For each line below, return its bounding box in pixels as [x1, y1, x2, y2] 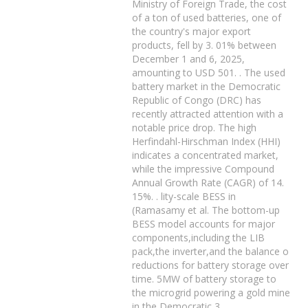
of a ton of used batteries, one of [132, 11, 282, 24]
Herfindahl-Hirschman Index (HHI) [132, 135, 281, 148]
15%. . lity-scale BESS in [132, 190, 236, 203]
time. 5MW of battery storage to [132, 272, 277, 285]
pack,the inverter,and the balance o [132, 245, 289, 258]
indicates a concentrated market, [132, 148, 279, 162]
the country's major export [132, 25, 252, 38]
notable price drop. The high [132, 121, 257, 134]
